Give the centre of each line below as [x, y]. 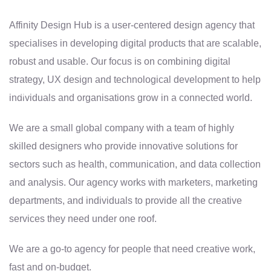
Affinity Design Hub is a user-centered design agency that [132, 25]
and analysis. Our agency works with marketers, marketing [133, 182]
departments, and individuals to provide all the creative [126, 200]
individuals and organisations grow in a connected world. [131, 97]
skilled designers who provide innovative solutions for [123, 146]
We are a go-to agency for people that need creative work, [132, 249]
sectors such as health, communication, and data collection [135, 164]
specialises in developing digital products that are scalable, [135, 43]
